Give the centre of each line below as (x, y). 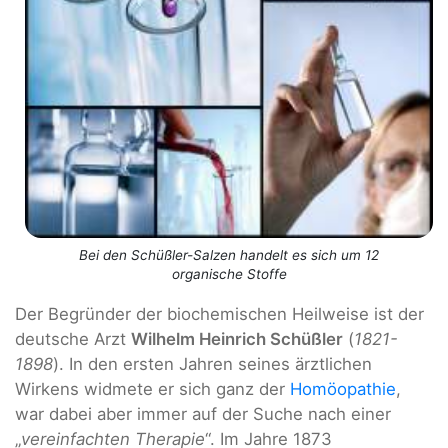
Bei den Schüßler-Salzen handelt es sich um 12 (229, 254)
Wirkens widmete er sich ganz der (152, 389)
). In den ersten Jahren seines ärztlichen (212, 364)
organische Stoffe (229, 273)
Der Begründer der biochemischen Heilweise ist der (219, 314)
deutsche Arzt (73, 339)
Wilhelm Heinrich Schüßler (237, 339)
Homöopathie (343, 389)
